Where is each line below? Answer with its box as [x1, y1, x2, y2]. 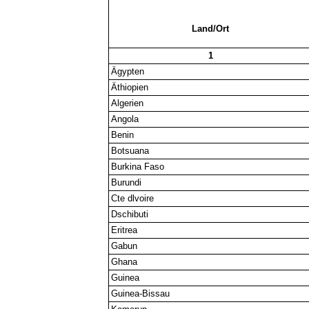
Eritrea [111, 224, 138, 235]
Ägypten [111, 66, 145, 77]
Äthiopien [111, 81, 149, 92]
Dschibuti [111, 208, 149, 219]
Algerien [111, 97, 144, 108]
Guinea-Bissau [111, 288, 170, 299]
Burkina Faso [111, 161, 165, 172]
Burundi [111, 177, 142, 188]
